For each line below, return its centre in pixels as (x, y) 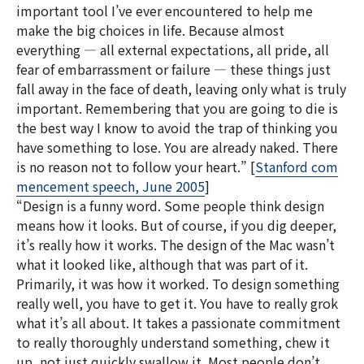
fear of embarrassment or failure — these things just (173, 69)
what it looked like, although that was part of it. (162, 264)
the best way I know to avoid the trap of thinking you (177, 128)
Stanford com (297, 167)
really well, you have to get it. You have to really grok (177, 303)
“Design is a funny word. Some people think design (170, 206)
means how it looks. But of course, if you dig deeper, (176, 225)
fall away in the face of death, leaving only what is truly (181, 89)
